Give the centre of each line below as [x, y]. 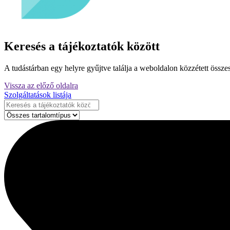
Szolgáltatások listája [38, 95]
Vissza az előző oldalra [41, 86]
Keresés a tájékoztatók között [82, 46]
